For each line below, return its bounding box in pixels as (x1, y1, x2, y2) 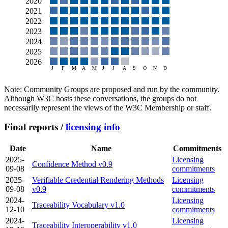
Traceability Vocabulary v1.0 (32, 201, 125, 210)
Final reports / (4, 122, 66, 133)
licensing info (66, 122, 120, 133)
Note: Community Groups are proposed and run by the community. (4, 84, 219, 94)
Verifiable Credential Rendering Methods (32, 176, 164, 185)
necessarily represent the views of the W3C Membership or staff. (4, 103, 211, 112)
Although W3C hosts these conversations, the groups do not (4, 94, 196, 103)
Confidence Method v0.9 (32, 160, 112, 169)
